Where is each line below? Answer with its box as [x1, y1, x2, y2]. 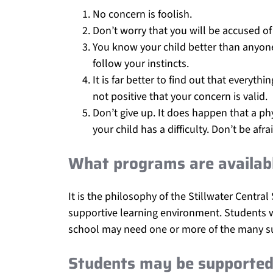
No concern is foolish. [93, 7, 192, 23]
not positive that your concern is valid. [93, 89, 268, 105]
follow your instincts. [93, 56, 189, 72]
